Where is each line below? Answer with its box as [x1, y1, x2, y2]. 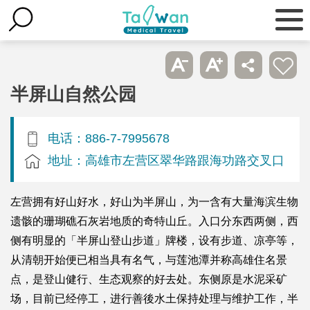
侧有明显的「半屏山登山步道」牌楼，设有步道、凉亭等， [10, 234, 298, 246]
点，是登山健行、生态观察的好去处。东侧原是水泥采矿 [10, 273, 287, 285]
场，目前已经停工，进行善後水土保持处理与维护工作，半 [10, 292, 298, 304]
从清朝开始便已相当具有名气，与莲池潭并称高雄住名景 [10, 253, 287, 266]
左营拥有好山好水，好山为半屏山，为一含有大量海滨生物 [10, 195, 298, 208]
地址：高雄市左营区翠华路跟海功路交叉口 [48, 152, 284, 167]
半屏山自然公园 [10, 84, 136, 104]
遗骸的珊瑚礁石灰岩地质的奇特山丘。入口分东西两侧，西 [10, 215, 298, 227]
